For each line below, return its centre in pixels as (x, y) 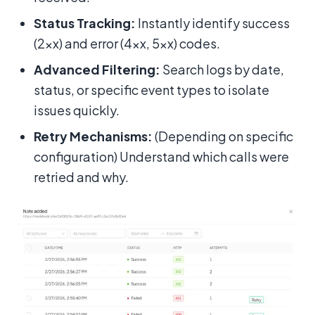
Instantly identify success (213, 23)
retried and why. (81, 177)
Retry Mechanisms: (93, 136)
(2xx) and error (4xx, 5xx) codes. (127, 44)
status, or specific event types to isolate (152, 90)
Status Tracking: (85, 23)
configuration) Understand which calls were (161, 157)
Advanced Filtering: (97, 70)
